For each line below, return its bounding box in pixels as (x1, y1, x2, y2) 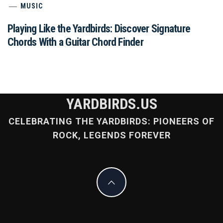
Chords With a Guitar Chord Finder (7, 36, 143, 49)
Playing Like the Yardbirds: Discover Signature (7, 22, 191, 35)
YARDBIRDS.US (66, 95, 157, 113)
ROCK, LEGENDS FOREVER (52, 130, 171, 141)
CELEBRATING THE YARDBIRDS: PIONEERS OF (8, 116, 215, 127)
